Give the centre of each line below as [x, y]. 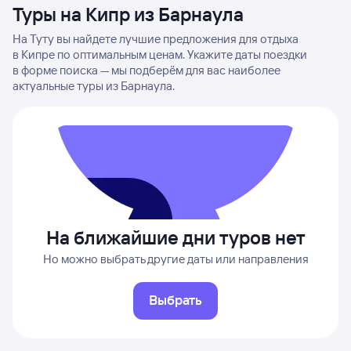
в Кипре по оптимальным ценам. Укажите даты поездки [160, 54]
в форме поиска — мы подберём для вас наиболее [147, 70]
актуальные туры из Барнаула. [94, 86]
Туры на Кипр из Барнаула [128, 14]
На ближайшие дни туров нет [175, 237]
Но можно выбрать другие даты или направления [175, 259]
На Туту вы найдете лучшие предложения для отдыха [156, 39]
